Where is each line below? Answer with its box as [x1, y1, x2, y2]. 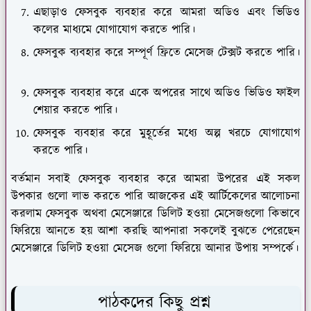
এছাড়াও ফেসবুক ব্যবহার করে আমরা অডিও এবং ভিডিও [33, 3, 300, 21]
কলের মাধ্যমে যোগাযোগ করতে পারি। [33, 21, 199, 38]
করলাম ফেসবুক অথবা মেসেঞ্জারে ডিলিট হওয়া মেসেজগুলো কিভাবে [11, 205, 300, 222]
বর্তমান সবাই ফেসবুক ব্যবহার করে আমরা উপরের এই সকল [11, 170, 300, 187]
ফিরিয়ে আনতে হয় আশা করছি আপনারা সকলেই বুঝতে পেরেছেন [11, 222, 300, 239]
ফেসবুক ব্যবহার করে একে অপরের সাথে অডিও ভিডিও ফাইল [33, 84, 300, 101]
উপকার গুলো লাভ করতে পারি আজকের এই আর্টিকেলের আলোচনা [11, 187, 300, 205]
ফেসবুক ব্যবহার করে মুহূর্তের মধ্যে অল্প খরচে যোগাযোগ [33, 124, 300, 142]
